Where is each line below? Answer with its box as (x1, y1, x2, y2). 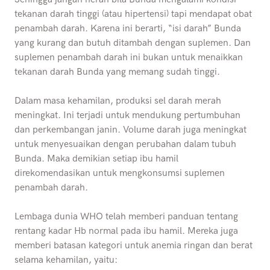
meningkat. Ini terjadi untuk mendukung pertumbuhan (14, 109, 240, 121)
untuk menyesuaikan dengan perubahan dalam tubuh (14, 138, 236, 150)
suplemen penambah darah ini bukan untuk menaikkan (14, 51, 243, 63)
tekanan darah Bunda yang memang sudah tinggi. (14, 66, 220, 78)
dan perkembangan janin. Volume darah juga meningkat (14, 124, 246, 136)
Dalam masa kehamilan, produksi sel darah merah (14, 95, 221, 107)
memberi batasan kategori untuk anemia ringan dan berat (14, 239, 253, 251)
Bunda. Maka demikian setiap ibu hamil (14, 152, 178, 165)
